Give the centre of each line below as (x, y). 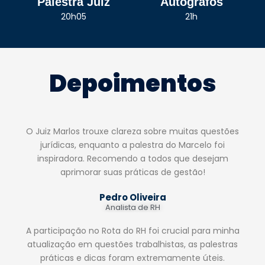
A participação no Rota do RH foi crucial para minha (132, 230)
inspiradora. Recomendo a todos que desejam (132, 158)
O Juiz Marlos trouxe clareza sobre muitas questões (132, 131)
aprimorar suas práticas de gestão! (132, 172)
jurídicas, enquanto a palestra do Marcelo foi (132, 145)
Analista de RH (132, 207)
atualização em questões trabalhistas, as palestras (132, 244)
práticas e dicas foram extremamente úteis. (132, 258)
